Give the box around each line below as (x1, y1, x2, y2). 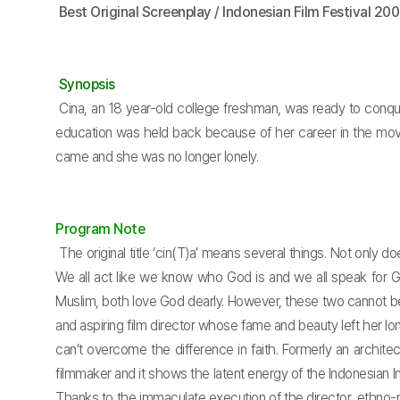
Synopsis (58, 76, 115, 93)
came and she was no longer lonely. (55, 148, 258, 165)
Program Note (55, 221, 145, 237)
